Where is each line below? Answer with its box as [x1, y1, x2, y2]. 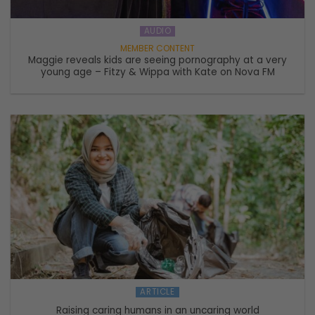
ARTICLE [140, 285, 175, 297]
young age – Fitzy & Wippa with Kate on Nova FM [40, 65, 275, 79]
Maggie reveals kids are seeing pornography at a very [28, 53, 287, 67]
